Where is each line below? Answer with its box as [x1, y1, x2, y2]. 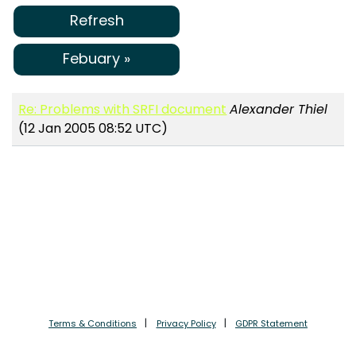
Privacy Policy [156, 317, 216, 330]
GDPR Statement [235, 317, 308, 330]
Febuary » [63, 48, 130, 68]
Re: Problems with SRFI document [18, 100, 227, 119]
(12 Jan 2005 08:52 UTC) [18, 119, 168, 138]
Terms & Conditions [48, 317, 137, 330]
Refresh [69, 10, 124, 31]
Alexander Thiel [230, 100, 328, 119]
